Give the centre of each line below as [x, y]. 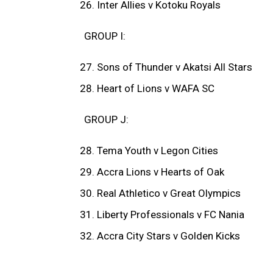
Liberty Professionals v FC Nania [171, 215]
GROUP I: [105, 36]
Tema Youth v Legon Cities [158, 151]
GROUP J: [106, 120]
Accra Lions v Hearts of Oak [161, 172]
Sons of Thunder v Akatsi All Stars [175, 67]
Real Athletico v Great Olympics [169, 193]
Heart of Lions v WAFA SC [156, 89]
